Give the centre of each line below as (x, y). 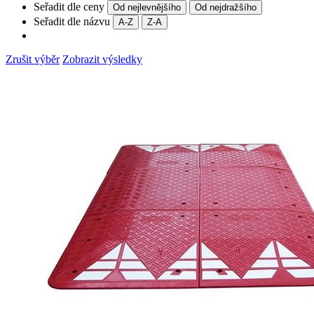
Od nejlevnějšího (147, 7)
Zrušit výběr (33, 59)
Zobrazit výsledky (102, 59)
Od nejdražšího (226, 7)
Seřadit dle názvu (72, 21)
